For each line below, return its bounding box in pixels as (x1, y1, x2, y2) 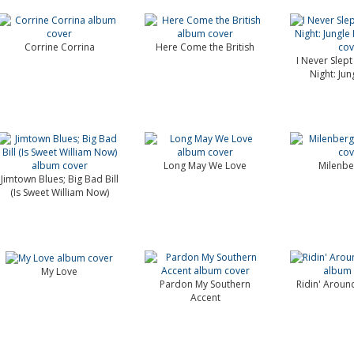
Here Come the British (156, 40, 255, 54)
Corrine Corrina (24, 40, 95, 54)
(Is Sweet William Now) (9, 186, 109, 199)
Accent (190, 291, 220, 304)
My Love (41, 265, 78, 279)
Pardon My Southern (160, 277, 251, 291)
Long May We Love (164, 159, 247, 172)
